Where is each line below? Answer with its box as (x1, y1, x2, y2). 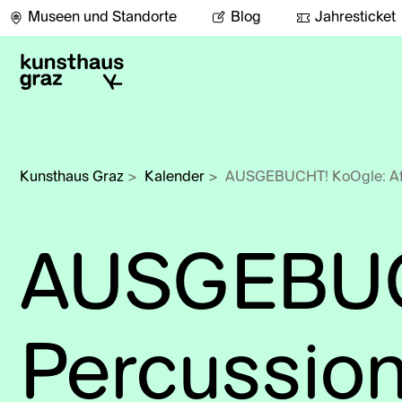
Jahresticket (315, 11, 396, 25)
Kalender (144, 170, 205, 185)
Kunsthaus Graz (20, 170, 124, 185)
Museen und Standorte (28, 11, 177, 25)
